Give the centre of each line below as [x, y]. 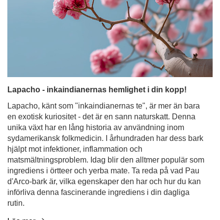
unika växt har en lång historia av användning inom [96, 73]
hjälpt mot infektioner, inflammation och [75, 95]
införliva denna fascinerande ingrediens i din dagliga [98, 138]
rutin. [16, 149]
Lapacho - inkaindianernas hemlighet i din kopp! [97, 35]
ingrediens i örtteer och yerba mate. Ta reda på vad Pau [103, 116]
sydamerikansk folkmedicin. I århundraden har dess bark [105, 84]
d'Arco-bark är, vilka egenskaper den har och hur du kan [104, 127]
